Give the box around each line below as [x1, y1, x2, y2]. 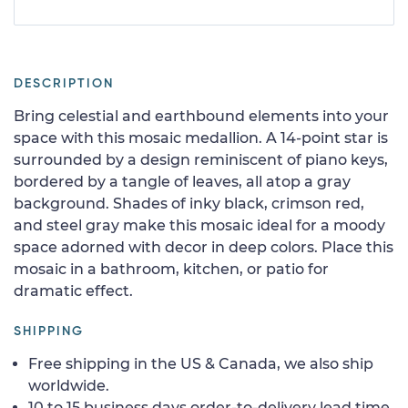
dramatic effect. [14, 281, 133, 300]
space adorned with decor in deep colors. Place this [14, 238, 393, 256]
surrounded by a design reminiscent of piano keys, [14, 150, 388, 168]
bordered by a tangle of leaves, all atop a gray [14, 172, 351, 190]
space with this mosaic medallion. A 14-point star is [14, 128, 388, 147]
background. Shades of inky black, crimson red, [14, 194, 364, 212]
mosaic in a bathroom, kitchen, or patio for [14, 260, 329, 278]
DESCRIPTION [14, 76, 114, 90]
